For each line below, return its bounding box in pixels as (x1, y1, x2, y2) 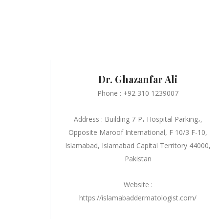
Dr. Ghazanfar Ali (98, 72, 177, 86)
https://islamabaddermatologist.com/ (79, 193, 197, 202)
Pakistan (124, 153, 152, 163)
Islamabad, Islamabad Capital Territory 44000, (65, 140, 211, 150)
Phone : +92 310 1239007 (97, 88, 178, 98)
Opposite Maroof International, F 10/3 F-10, (68, 127, 207, 137)
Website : (123, 179, 153, 189)
